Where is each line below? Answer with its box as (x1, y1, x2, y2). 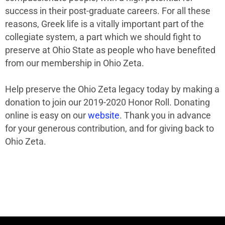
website (88, 110, 120, 121)
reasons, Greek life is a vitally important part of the (5, 19, 204, 29)
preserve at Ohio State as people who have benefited (5, 45, 215, 55)
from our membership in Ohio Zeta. (5, 58, 144, 68)
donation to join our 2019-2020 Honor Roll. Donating (5, 97, 210, 107)
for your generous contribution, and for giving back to (5, 123, 214, 134)
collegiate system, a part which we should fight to (5, 32, 201, 42)
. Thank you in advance (120, 110, 211, 121)
